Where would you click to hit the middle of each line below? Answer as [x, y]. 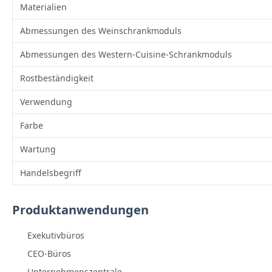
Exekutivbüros [56, 236]
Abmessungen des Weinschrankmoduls [101, 31]
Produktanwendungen [80, 210]
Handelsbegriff [51, 173]
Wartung [38, 149]
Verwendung [46, 102]
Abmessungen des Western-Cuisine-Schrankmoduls [126, 55]
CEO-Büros [49, 254]
